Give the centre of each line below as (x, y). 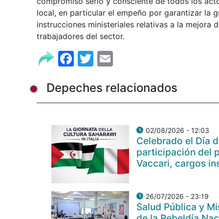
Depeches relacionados (112, 88)
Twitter (120, 57)
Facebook (110, 57)
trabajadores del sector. (81, 36)
